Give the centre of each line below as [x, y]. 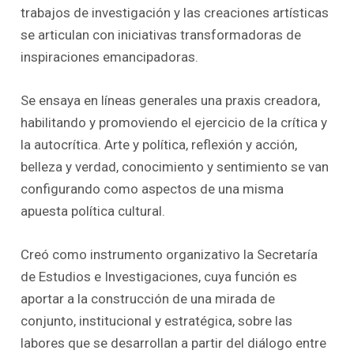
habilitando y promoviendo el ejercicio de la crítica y [174, 123]
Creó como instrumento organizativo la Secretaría [169, 255]
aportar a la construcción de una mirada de [148, 299]
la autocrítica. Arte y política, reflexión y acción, [159, 145]
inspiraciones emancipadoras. [110, 57]
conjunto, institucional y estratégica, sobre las [157, 321]
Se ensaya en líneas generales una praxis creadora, [171, 101]
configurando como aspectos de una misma [153, 189]
